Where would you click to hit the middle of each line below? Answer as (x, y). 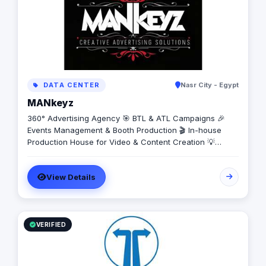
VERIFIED (51, 225)
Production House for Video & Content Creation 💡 (121, 142)
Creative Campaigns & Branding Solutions (105, 154)
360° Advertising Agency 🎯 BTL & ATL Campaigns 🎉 (126, 118)
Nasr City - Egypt (210, 85)
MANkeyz (50, 103)
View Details (71, 177)
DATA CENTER (71, 85)
